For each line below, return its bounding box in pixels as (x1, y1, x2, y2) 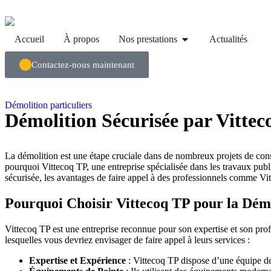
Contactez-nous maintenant (31, 59, 134, 70)
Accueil (15, 34, 44, 45)
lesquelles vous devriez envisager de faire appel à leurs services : (5, 235, 250, 246)
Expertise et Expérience (29, 255, 126, 266)
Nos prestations (119, 34, 177, 45)
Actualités (209, 34, 247, 45)
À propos (64, 34, 99, 45)
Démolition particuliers (5, 100, 92, 111)
